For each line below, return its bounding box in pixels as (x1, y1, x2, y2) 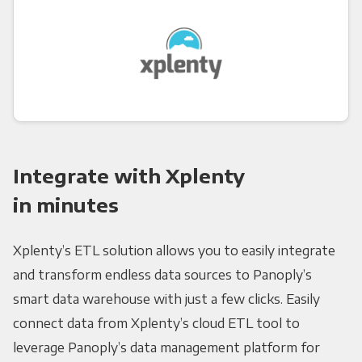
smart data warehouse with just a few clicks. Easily (12, 291, 320, 308)
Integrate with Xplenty (12, 163, 245, 188)
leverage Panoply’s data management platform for (12, 339, 320, 356)
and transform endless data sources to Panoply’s (12, 267, 312, 284)
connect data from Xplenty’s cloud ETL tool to (12, 315, 300, 332)
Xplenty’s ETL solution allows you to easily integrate (12, 242, 335, 259)
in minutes (12, 192, 119, 217)
